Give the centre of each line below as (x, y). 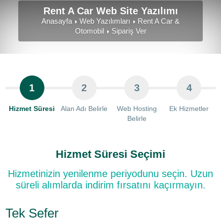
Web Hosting (137, 109)
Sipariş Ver (129, 31)
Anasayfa (57, 21)
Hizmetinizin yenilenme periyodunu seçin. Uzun (110, 174)
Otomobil (89, 31)
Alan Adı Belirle (84, 109)
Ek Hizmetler (189, 109)
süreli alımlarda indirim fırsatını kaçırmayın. (110, 185)
